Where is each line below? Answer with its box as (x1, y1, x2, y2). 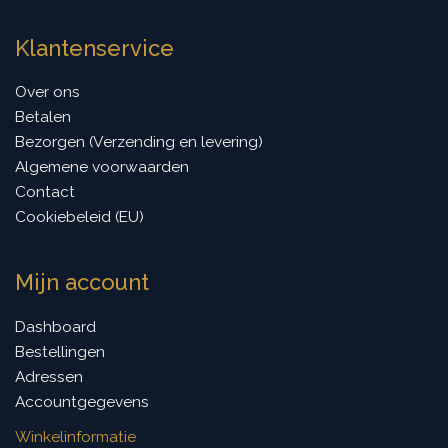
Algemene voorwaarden (15, 157, 189, 177)
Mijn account (15, 269, 149, 296)
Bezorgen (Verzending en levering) (15, 132, 263, 152)
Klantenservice (15, 34, 174, 61)
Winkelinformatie (15, 426, 136, 446)
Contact (15, 182, 75, 202)
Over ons (15, 82, 80, 102)
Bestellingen (15, 341, 105, 361)
